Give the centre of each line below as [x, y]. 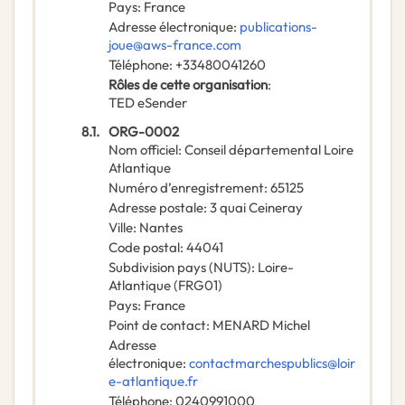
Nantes [161, 228]
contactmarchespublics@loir [272, 363]
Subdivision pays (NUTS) [180, 268]
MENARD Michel [261, 325]
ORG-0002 [144, 132]
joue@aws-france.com [175, 45]
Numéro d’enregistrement [186, 188]
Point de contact [157, 325]
